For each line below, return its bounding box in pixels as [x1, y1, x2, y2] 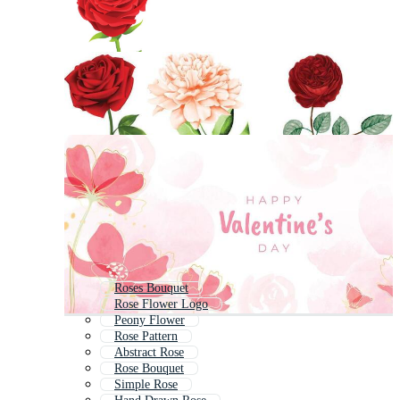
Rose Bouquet [114, 362, 184, 376]
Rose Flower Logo [114, 297, 208, 312]
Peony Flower [114, 313, 185, 328]
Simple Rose [114, 378, 178, 392]
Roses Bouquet [114, 281, 188, 296]
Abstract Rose [114, 346, 184, 360]
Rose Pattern [114, 329, 178, 344]
